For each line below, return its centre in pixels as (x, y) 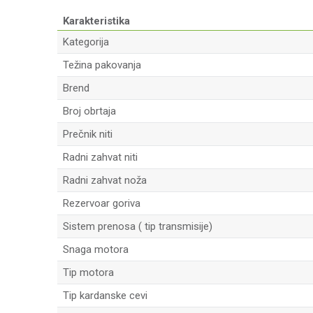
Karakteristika (96, 21)
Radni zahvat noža (105, 180)
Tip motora (88, 272)
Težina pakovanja (102, 65)
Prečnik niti (88, 134)
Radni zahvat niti (100, 157)
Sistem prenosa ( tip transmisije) (138, 226)
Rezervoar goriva (102, 203)
